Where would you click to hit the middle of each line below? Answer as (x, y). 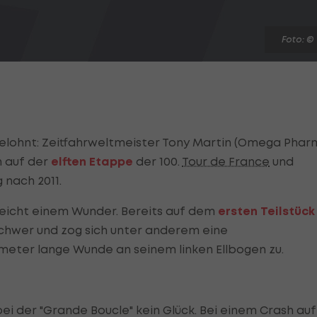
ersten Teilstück (266, 212)
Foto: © (298, 40)
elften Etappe (92, 162)
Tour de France (226, 162)
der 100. (157, 162)
